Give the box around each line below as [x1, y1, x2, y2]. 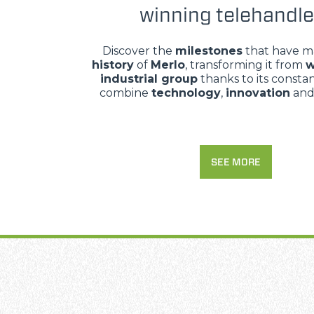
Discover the [102, 44, 175, 57]
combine [100, 86, 151, 100]
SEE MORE [210, 156, 261, 168]
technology [151, 86, 221, 100]
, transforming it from [184, 58, 306, 71]
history [91, 58, 134, 71]
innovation [226, 86, 290, 100]
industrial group [100, 72, 198, 86]
